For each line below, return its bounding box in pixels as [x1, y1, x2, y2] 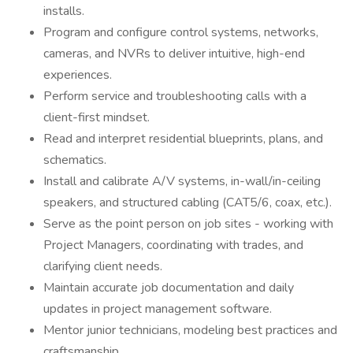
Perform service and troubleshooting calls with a [43, 87, 307, 105]
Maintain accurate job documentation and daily [43, 279, 294, 296]
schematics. [43, 151, 106, 169]
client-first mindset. [43, 109, 150, 126]
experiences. [43, 66, 112, 84]
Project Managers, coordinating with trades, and [43, 236, 303, 254]
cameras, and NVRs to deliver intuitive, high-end [43, 45, 305, 62]
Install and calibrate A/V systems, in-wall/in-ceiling [43, 173, 321, 190]
